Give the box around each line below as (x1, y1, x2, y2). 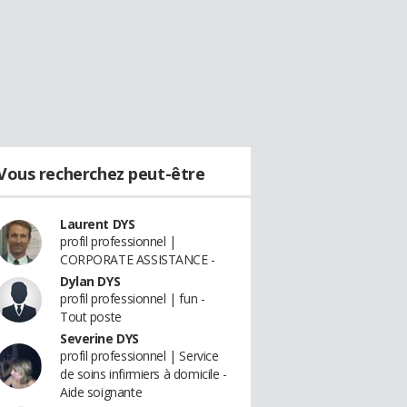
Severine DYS (60, 330, 139, 347)
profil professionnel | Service (60, 347, 219, 364)
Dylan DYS (60, 273, 121, 290)
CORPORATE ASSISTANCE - (60, 251, 215, 268)
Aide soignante (60, 383, 143, 401)
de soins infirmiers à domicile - (60, 365, 227, 382)
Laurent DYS (60, 215, 135, 233)
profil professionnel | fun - (60, 290, 205, 307)
